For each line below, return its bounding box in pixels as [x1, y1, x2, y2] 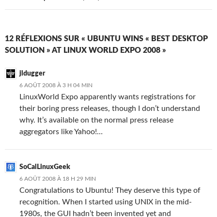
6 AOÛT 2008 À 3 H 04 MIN [19, 82, 93, 88]
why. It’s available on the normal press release [19, 116, 173, 124]
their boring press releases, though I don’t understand [19, 105, 200, 112]
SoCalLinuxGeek [19, 164, 70, 170]
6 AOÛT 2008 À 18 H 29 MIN [19, 176, 96, 182]
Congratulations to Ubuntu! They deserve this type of [19, 186, 201, 194]
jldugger [19, 70, 45, 77]
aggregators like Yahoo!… [19, 128, 103, 136]
